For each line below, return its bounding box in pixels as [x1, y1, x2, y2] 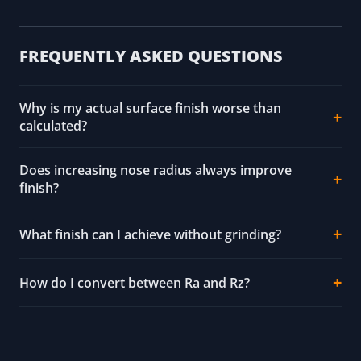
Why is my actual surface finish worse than [19, 99, 281, 118]
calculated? [19, 117, 87, 135]
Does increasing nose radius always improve [19, 161, 292, 180]
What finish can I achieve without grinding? [19, 225, 281, 243]
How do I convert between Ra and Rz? [19, 273, 250, 292]
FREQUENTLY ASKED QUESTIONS [19, 45, 283, 68]
